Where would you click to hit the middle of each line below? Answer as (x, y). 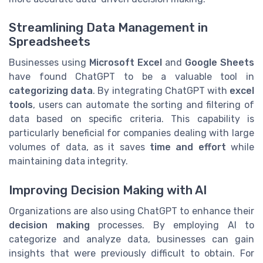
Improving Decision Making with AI (108, 190)
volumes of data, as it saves (79, 147)
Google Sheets (220, 63)
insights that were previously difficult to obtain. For (131, 253)
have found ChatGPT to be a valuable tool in (131, 77)
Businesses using (49, 63)
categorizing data (51, 91)
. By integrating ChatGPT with (161, 91)
